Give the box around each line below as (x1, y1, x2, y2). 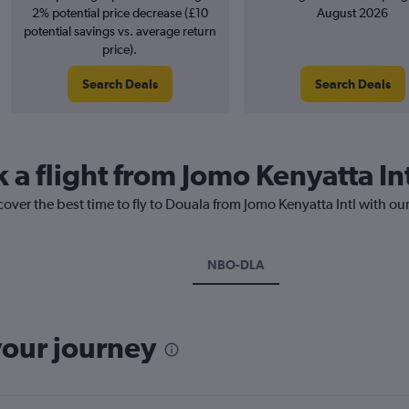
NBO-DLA (207, 257, 265, 272)
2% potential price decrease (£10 (31, 5, 208, 20)
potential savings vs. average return (23, 24, 216, 38)
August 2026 (317, 5, 388, 20)
